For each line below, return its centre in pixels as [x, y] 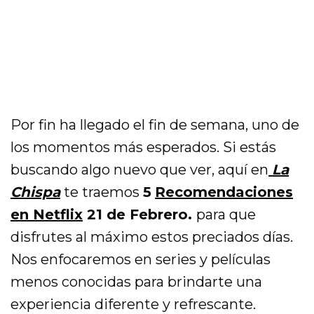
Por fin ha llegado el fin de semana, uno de [155, 125]
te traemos [102, 192]
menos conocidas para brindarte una [137, 282]
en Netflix [47, 215]
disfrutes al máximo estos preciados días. [152, 237]
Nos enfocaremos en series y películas [141, 260]
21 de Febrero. [140, 215]
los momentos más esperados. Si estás [144, 148]
